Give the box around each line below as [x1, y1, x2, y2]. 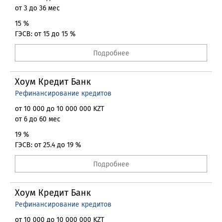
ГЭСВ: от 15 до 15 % [15, 30, 76, 38]
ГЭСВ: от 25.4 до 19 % [15, 141, 81, 149]
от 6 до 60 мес [15, 115, 60, 123]
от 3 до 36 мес [15, 4, 60, 12]
